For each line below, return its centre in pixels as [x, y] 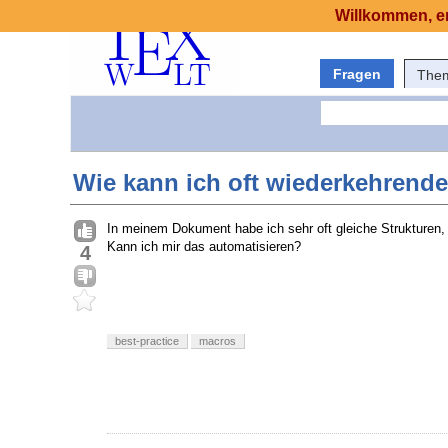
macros [217, 341]
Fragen [357, 74]
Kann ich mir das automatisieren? [204, 247]
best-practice [147, 341]
